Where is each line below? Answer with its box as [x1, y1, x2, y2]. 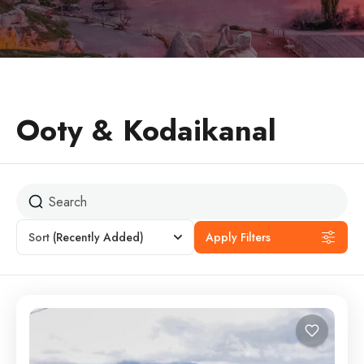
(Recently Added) [53, 229, 144, 246]
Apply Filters [206, 229, 271, 246]
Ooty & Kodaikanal [16, 109, 276, 153]
